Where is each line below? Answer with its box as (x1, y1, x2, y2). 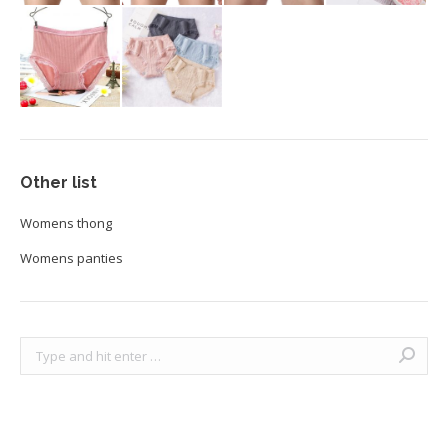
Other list (20, 172, 97, 192)
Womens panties (20, 248, 123, 267)
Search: (19, 338, 65, 357)
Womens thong (20, 213, 112, 232)
